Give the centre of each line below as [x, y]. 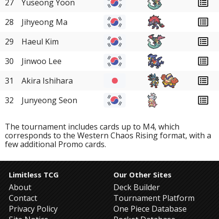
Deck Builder [137, 187]
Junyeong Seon [49, 100]
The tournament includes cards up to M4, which [92, 127]
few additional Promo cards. [55, 144]
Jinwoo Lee [42, 61]
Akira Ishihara [47, 81]
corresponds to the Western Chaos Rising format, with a [108, 135]
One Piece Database [150, 209]
